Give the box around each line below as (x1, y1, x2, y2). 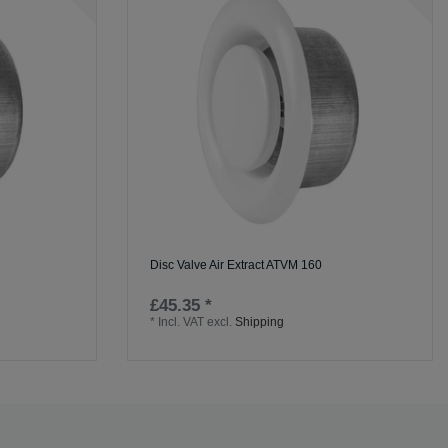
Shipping (235, 315, 285, 330)
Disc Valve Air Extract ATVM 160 (150, 258, 323, 273)
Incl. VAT (158, 315, 205, 330)
